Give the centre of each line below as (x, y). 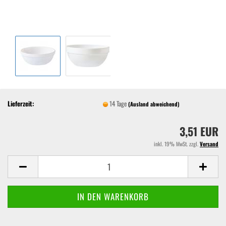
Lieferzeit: (21, 103)
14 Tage (119, 103)
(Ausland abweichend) (154, 104)
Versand (209, 144)
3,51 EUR (199, 131)
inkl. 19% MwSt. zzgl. (177, 144)
